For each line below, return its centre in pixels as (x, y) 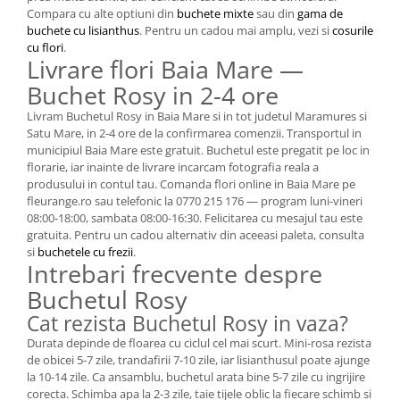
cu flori (45, 47)
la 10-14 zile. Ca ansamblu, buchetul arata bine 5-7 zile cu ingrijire (196, 377)
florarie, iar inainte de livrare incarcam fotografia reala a (173, 167)
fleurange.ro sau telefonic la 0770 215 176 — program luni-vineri (195, 201)
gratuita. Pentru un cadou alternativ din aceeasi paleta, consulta (196, 235)
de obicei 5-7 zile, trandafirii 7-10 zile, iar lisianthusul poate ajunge (198, 360)
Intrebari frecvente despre (175, 274)
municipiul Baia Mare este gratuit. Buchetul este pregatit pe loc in (198, 150)
